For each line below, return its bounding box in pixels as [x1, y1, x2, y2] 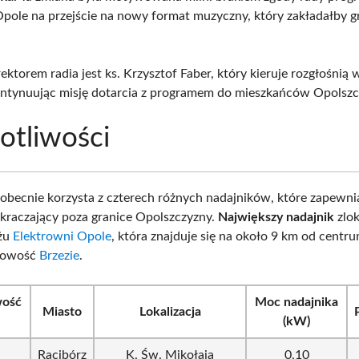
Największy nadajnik [218, 210, 335, 224]
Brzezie [39, 248, 80, 262]
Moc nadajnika [255, 295, 339, 309]
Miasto [42, 305, 83, 318]
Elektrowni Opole [13, 229, 112, 243]
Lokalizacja [139, 305, 201, 318]
